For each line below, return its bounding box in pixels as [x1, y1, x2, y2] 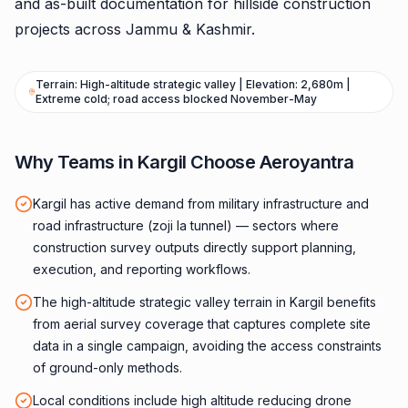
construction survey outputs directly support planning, [33, 240, 356, 255]
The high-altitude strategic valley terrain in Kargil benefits [33, 294, 376, 310]
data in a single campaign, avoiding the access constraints [33, 338, 382, 353]
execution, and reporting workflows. [33, 261, 250, 277]
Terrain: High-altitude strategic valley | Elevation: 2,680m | [36, 77, 352, 91]
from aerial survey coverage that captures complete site [33, 316, 371, 331]
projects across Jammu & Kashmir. [15, 20, 255, 38]
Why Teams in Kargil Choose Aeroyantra [15, 151, 354, 173]
